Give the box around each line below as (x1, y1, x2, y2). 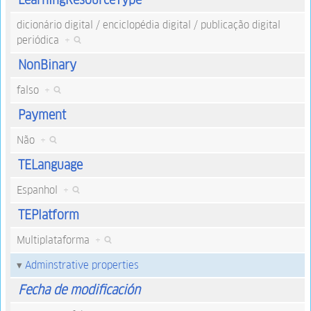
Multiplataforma (16, 233, 95, 247)
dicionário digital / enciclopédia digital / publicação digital (16, 18, 280, 32)
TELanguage (17, 157, 83, 174)
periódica (16, 33, 65, 47)
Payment (17, 107, 66, 124)
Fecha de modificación (17, 282, 140, 299)
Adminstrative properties (24, 258, 139, 271)
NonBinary (17, 57, 76, 74)
